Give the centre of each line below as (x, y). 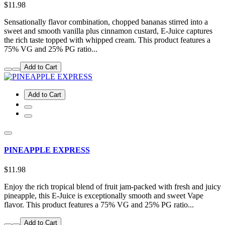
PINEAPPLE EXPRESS (47, 150)
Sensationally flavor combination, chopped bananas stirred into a (106, 22)
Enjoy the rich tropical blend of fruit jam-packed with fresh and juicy (113, 187)
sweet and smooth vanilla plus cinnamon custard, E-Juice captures (108, 31)
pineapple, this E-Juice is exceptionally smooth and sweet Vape (104, 196)
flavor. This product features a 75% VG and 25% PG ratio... (99, 205)
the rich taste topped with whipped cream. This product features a (107, 40)
